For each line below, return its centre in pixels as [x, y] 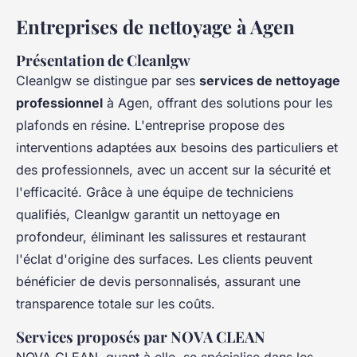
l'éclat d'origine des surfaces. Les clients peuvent [164, 259]
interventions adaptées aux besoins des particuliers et [177, 148]
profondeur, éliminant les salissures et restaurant [161, 237]
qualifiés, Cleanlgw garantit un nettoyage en [148, 215]
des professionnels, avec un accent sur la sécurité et [173, 170]
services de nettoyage [270, 81]
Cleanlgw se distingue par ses [108, 81]
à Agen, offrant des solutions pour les [218, 103]
